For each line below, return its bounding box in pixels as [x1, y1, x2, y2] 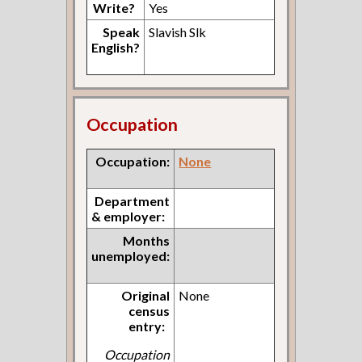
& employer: [91, 208, 166, 225]
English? [91, 40, 141, 56]
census [128, 303, 170, 319]
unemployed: [91, 248, 170, 264]
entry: [128, 318, 166, 335]
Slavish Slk [149, 24, 207, 40]
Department [95, 193, 170, 209]
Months [123, 233, 170, 249]
